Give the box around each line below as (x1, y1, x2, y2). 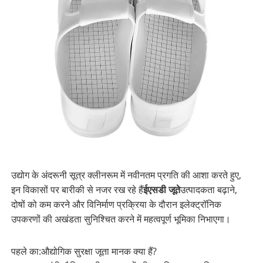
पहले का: (11, 245, 41, 258)
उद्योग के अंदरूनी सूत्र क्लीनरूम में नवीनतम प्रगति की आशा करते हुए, (11, 168, 241, 182)
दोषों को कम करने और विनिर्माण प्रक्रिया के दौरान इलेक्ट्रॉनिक (11, 198, 221, 211)
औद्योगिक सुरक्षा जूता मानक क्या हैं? (41, 245, 157, 258)
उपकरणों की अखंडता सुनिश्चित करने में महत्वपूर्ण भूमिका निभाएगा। (11, 213, 231, 226)
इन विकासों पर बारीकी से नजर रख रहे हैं (11, 183, 143, 197)
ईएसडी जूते (143, 183, 180, 197)
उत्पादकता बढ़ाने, (180, 183, 237, 197)
